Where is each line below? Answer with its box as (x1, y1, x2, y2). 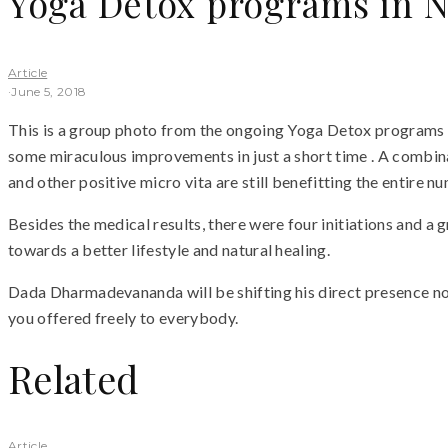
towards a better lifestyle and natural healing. (8, 239, 331, 259)
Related (8, 352, 139, 404)
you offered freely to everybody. (8, 307, 239, 327)
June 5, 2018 (11, 83, 87, 99)
